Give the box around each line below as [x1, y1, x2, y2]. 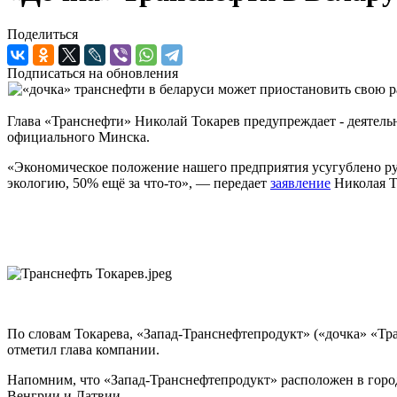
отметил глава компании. [7, 342, 163, 358]
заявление [270, 175, 331, 191]
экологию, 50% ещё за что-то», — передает [7, 175, 270, 191]
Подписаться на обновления [7, 66, 178, 82]
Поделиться [7, 27, 78, 43]
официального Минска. [7, 129, 153, 145]
